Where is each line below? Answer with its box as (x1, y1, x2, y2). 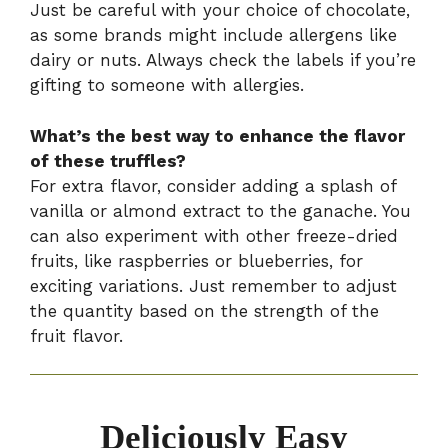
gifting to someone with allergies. (30, 75, 304, 96)
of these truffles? (30, 150, 186, 171)
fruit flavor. (30, 325, 123, 346)
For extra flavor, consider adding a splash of (30, 175, 396, 196)
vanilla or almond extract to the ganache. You (30, 200, 411, 221)
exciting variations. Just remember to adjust (30, 275, 397, 296)
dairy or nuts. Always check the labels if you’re (30, 50, 416, 71)
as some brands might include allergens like (30, 25, 397, 46)
